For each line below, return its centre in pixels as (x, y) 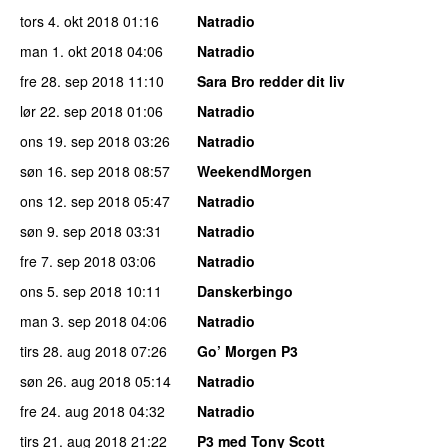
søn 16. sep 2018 (75, 171)
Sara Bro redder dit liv (271, 81)
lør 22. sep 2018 (71, 111)
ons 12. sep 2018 (75, 201)
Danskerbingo (245, 291)
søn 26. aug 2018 (75, 381)
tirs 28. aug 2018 (73, 351)
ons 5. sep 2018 (71, 291)
